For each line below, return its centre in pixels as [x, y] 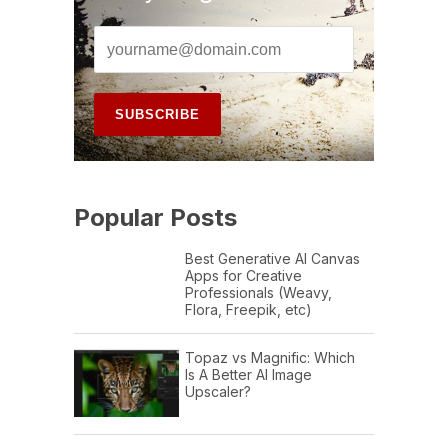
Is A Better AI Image [248, 375]
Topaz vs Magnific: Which [270, 358]
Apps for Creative [243, 276]
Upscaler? [218, 392]
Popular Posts [155, 218]
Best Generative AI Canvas [272, 259]
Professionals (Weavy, [258, 293]
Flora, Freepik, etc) [248, 310]
